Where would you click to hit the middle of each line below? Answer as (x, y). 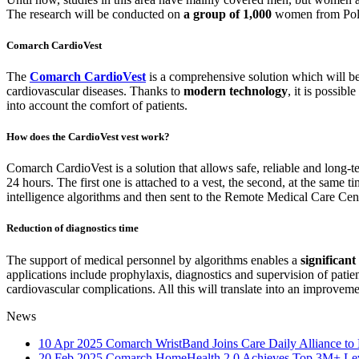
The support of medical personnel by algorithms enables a (153, 260)
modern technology (236, 91)
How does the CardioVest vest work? (88, 137)
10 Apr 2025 (72, 343)
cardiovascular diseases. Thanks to (95, 91)
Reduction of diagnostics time (73, 228)
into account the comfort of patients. (97, 105)
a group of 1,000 (228, 14)
